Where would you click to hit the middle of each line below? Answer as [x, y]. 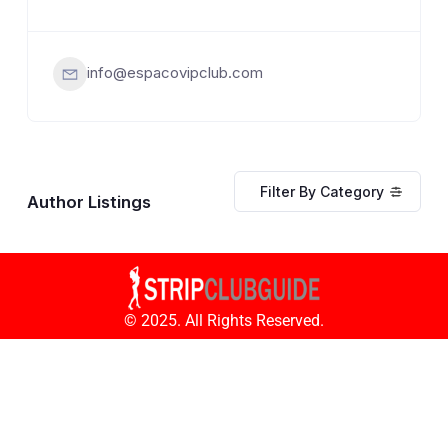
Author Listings [89, 201]
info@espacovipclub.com [175, 72]
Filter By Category [322, 191]
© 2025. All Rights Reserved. [224, 320]
